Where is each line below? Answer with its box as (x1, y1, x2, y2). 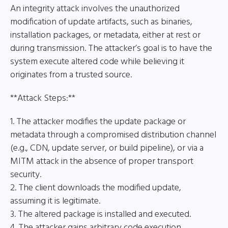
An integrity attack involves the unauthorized (10, 2, 180, 16)
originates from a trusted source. (10, 68, 132, 82)
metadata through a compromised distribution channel (10, 128, 216, 142)
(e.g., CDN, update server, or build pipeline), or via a (10, 141, 204, 156)
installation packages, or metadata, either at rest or (10, 28, 201, 43)
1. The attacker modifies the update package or (10, 115, 186, 129)
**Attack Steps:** (10, 91, 75, 106)
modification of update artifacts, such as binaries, (10, 15, 192, 30)
